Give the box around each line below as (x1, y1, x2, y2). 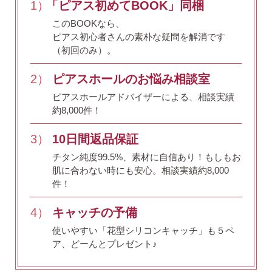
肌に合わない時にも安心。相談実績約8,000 (52, 165, 229, 175)
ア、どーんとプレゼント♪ (52, 238, 157, 249)
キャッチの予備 (52, 205, 137, 219)
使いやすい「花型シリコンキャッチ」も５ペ (52, 225, 234, 236)
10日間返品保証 (52, 132, 138, 146)
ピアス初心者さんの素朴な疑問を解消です (52, 31, 225, 42)
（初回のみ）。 (52, 44, 116, 55)
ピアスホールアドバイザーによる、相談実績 (52, 91, 234, 102)
